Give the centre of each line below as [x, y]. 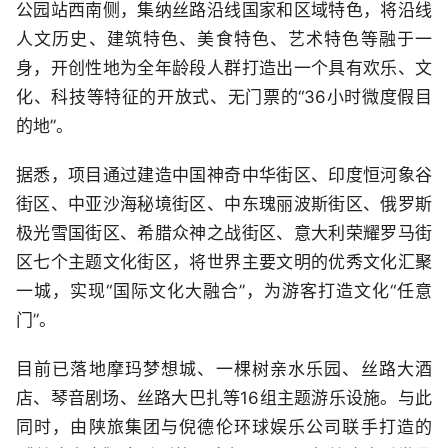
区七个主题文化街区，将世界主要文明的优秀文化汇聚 [224, 262]
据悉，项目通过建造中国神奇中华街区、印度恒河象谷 [224, 175]
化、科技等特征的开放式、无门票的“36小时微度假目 [224, 97]
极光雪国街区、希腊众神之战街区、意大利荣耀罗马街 [224, 233]
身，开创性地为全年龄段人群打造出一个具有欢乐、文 [224, 68]
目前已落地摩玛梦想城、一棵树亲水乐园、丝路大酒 [224, 369]
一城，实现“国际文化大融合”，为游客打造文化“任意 [224, 291]
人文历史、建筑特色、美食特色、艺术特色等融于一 [224, 39]
